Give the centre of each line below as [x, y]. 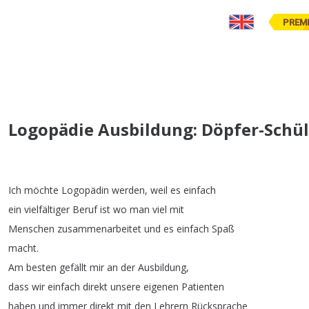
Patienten [203, 286]
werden [128, 190]
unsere [126, 286]
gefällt [73, 267]
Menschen [31, 228]
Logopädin [85, 190]
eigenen [161, 286]
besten [41, 267]
